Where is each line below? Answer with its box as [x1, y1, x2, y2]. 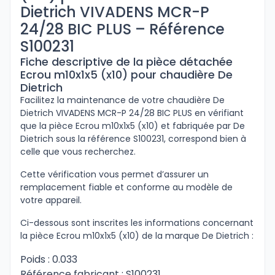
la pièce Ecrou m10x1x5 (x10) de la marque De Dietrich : [20, 230, 254, 242]
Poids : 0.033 [20, 252, 77, 266]
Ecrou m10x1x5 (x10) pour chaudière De [20, 67, 233, 82]
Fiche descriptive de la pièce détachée [20, 54, 233, 69]
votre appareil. [20, 194, 82, 206]
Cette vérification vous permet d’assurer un [20, 168, 209, 180]
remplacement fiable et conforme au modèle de [20, 181, 233, 193]
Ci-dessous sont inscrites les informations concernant [20, 217, 254, 229]
